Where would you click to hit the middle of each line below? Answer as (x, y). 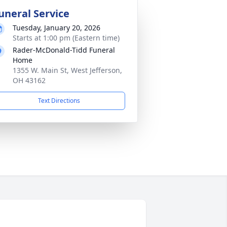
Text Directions (59, 101)
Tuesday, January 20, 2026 (56, 28)
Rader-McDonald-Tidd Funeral (64, 50)
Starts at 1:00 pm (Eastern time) (66, 38)
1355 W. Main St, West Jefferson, (67, 70)
